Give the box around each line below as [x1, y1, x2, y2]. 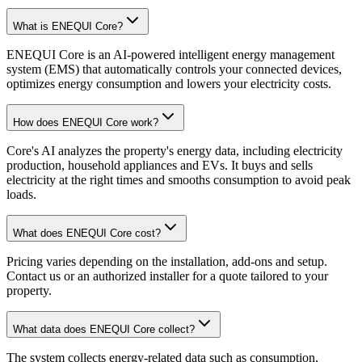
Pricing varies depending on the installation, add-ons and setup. [6, 254, 327, 268]
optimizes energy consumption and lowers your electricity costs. [6, 76, 331, 90]
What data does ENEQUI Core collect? [13, 322, 195, 335]
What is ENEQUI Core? [13, 19, 123, 32]
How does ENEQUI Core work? [13, 116, 158, 128]
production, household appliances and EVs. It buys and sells [6, 158, 313, 172]
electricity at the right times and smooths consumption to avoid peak [6, 172, 351, 187]
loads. [6, 187, 36, 201]
